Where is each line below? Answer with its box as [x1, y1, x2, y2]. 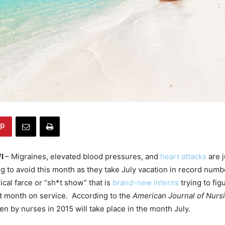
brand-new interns [113, 178, 179, 188]
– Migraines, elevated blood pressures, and [5, 152, 160, 162]
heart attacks [160, 152, 206, 162]
